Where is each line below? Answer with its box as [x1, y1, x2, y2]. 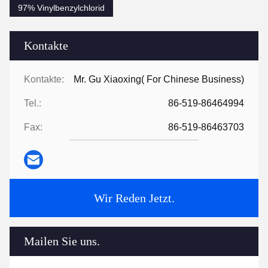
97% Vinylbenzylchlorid [18, 3, 105, 13]
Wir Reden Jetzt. [93, 191, 175, 205]
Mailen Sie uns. [24, 234, 100, 248]
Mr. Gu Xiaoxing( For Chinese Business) [74, 74, 244, 85]
